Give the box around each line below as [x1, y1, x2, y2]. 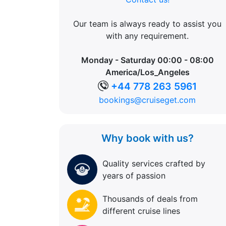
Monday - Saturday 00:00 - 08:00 [81, 54, 214, 65]
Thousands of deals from [102, 193, 198, 204]
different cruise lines [102, 205, 180, 216]
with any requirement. [106, 30, 189, 41]
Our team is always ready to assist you [73, 18, 221, 29]
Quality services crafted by [102, 158, 205, 168]
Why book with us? [101, 132, 194, 144]
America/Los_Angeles [105, 67, 190, 77]
